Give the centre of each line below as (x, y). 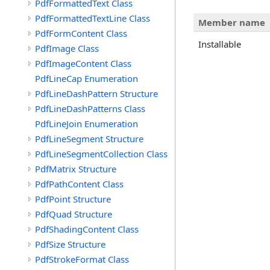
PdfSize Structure (70, 244)
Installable (220, 44)
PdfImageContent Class (83, 63)
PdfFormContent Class (81, 33)
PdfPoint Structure (73, 199)
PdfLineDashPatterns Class (90, 108)
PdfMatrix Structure (76, 169)
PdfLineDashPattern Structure (96, 93)
